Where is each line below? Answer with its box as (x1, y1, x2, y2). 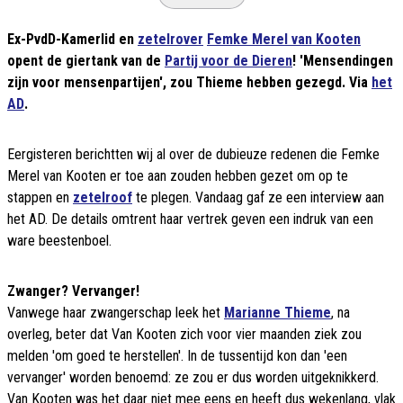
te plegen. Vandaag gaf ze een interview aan (132, 189, 384, 207)
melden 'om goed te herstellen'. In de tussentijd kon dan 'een (7, 347, 347, 365)
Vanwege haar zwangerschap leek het (7, 304, 224, 322)
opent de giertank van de (7, 52, 165, 70)
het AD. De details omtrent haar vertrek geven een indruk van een (7, 210, 373, 228)
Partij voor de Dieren (165, 52, 292, 70)
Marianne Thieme (224, 304, 331, 322)
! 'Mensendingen (292, 52, 393, 70)
